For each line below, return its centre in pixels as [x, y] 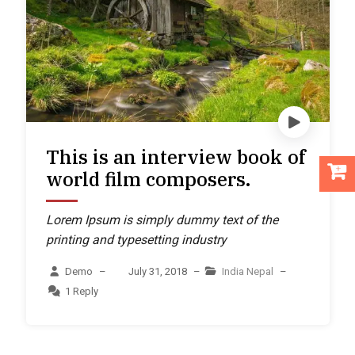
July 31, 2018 [157, 271]
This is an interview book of [176, 157]
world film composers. [149, 179]
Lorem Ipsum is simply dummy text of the [162, 219]
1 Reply [82, 291]
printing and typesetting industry [137, 239]
